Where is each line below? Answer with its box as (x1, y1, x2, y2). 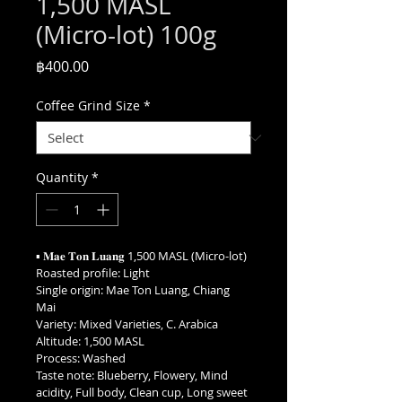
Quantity (36, 169, 88, 186)
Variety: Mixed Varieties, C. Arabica (36, 316, 218, 332)
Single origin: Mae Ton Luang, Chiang (36, 282, 232, 298)
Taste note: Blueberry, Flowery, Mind (36, 367, 231, 383)
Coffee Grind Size (36, 97, 140, 114)
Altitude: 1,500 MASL (36, 333, 144, 349)
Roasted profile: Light (36, 265, 150, 281)
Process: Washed (36, 350, 126, 366)
